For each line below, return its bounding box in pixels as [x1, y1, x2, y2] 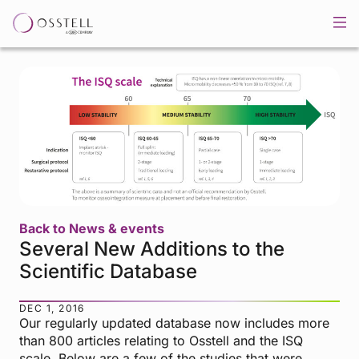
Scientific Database [19, 259, 197, 283]
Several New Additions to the [19, 236, 284, 260]
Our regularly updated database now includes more [19, 314, 329, 331]
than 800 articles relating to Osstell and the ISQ [19, 332, 303, 349]
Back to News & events [19, 220, 164, 236]
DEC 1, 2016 [19, 301, 85, 314]
